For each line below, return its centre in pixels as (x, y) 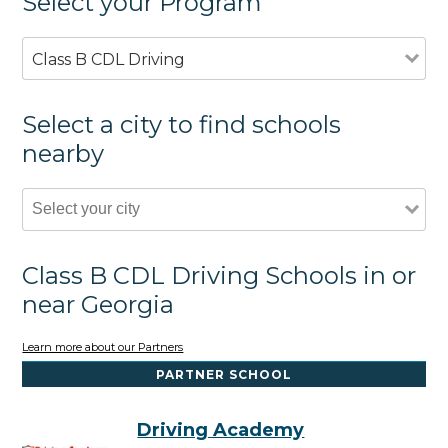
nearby (63, 153)
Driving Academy (221, 429)
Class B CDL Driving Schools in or (219, 275)
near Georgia (98, 304)
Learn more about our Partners (103, 346)
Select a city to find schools (182, 124)
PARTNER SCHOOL (224, 374)
